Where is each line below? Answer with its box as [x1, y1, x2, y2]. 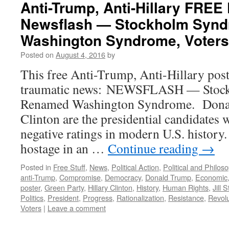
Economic [195, 172, 227, 182]
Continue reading [108, 140, 201, 157]
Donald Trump [145, 172, 191, 182]
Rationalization [117, 192, 164, 203]
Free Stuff [53, 162, 85, 172]
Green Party [44, 182, 84, 193]
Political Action [111, 162, 159, 172]
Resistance [168, 192, 204, 203]
